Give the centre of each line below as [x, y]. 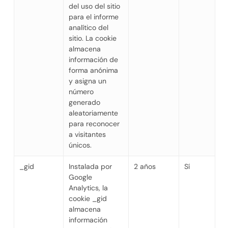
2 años [145, 166]
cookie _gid [88, 198]
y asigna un [87, 81]
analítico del [88, 27]
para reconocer [94, 123]
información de [93, 59]
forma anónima [93, 70]
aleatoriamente [93, 113]
